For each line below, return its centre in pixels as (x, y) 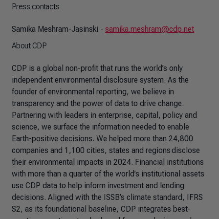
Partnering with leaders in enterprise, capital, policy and (104, 115)
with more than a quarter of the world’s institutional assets (108, 174)
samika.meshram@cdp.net (150, 29)
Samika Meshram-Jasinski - (58, 29)
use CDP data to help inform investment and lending (98, 186)
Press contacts (36, 7)
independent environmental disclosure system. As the (100, 80)
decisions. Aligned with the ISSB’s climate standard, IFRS (107, 197)
